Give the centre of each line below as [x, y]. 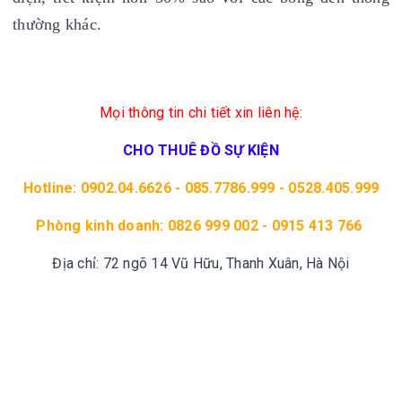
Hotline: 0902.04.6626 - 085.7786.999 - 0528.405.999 [201, 188]
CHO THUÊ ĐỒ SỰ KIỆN [201, 150]
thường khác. [57, 24]
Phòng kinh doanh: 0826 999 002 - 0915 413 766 [201, 225]
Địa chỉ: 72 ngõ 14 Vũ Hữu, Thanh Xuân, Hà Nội [201, 263]
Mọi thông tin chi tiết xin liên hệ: [201, 112]
